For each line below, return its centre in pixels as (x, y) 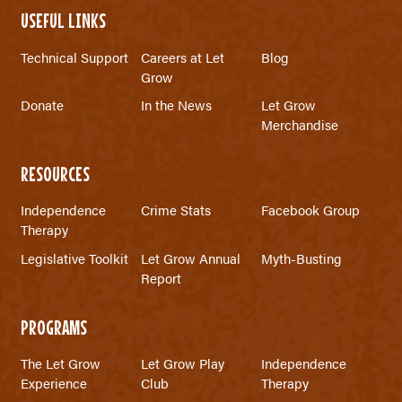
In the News (176, 104)
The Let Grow (60, 363)
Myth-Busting (302, 258)
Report (161, 277)
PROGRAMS (53, 327)
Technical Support (74, 57)
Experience (53, 383)
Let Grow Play (182, 363)
